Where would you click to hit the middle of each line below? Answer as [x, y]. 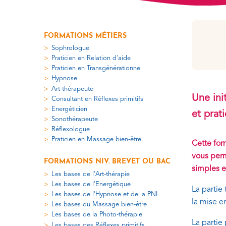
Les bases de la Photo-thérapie [97, 215]
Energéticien [69, 109]
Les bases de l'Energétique [91, 184]
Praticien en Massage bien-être [96, 140]
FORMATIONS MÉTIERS [85, 36]
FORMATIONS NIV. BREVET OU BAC [107, 162]
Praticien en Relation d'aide [91, 58]
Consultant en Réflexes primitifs [97, 99]
